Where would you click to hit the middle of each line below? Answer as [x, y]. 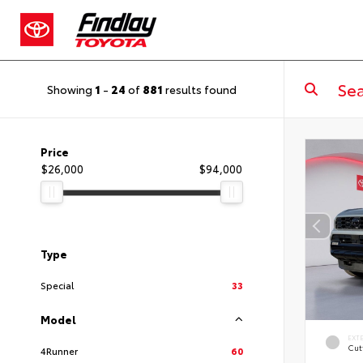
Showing [71, 89]
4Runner [59, 350]
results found [200, 89]
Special [57, 285]
